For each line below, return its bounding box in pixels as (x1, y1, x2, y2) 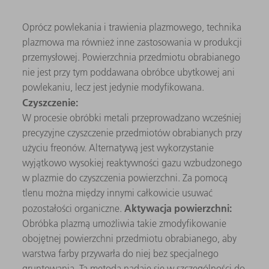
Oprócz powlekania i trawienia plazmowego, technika (22, 21, 242, 34)
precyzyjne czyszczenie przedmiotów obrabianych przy (22, 127, 243, 139)
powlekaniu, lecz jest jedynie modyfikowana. (22, 81, 205, 94)
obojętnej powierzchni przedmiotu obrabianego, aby (22, 232, 237, 245)
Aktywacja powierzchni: (124, 202, 232, 215)
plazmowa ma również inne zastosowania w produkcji (22, 36, 243, 49)
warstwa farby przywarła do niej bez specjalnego (22, 247, 219, 260)
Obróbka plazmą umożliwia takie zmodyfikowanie (22, 217, 227, 230)
